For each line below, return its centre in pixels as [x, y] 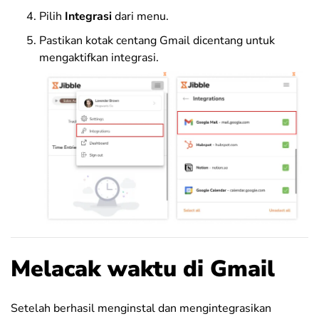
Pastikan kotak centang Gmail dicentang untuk [157, 40]
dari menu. [142, 16]
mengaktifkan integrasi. [99, 57]
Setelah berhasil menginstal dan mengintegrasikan [141, 309]
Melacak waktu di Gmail [143, 269]
